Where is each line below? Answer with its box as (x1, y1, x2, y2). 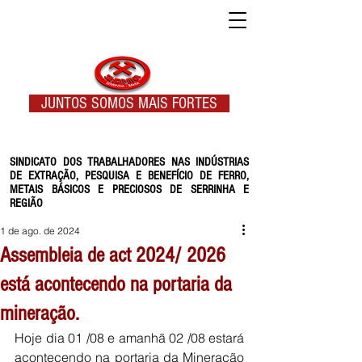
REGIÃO (10, 196, 43, 210)
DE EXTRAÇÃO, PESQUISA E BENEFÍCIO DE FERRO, (10, 169, 249, 183)
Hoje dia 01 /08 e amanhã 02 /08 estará (15, 330, 244, 346)
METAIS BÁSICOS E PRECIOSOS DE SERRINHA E (10, 183, 249, 196)
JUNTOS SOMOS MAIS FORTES (29, 95, 229, 112)
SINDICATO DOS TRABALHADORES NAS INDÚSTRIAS (10, 155, 249, 169)
